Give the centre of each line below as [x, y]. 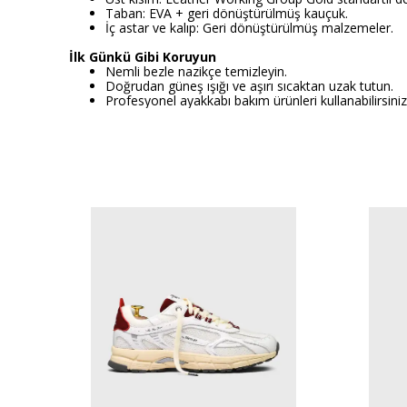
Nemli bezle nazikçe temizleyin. [196, 71]
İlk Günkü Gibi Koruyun [143, 57]
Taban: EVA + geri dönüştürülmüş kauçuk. [227, 13]
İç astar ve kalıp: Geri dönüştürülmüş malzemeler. [249, 28]
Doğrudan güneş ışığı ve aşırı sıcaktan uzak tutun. [249, 86]
